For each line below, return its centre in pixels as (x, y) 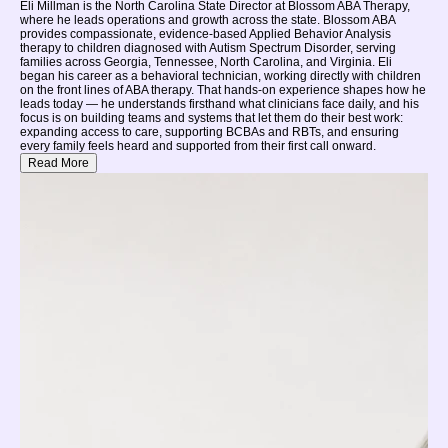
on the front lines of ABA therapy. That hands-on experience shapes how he (223, 90)
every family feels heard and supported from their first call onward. (198, 146)
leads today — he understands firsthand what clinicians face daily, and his (219, 104)
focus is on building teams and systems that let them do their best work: (211, 118)
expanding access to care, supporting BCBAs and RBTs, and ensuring (209, 132)
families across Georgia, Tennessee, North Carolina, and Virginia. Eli (206, 62)
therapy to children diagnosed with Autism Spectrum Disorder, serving (208, 48)
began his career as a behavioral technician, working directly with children (220, 76)
